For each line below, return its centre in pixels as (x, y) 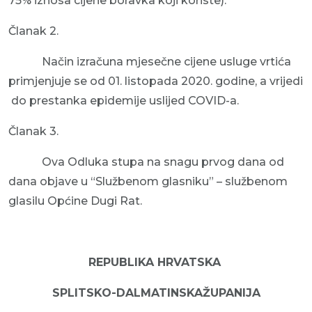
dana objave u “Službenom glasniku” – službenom (148, 181)
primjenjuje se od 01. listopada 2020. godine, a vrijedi (156, 81)
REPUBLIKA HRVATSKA (156, 262)
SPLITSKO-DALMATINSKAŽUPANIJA (156, 293)
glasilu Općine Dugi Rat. (75, 201)
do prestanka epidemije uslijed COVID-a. (124, 101)
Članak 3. (33, 131)
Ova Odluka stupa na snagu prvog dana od (146, 162)
